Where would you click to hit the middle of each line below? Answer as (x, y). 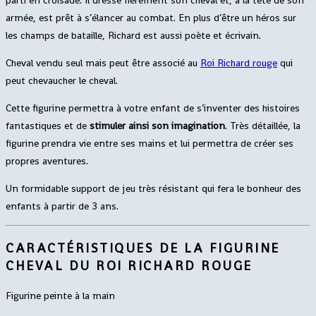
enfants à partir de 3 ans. (62, 206)
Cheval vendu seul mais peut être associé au (103, 63)
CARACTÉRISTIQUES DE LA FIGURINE (143, 248)
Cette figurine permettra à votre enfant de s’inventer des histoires (153, 108)
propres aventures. (47, 161)
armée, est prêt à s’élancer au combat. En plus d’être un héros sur (151, 18)
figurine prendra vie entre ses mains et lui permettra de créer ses (150, 144)
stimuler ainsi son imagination (157, 126)
